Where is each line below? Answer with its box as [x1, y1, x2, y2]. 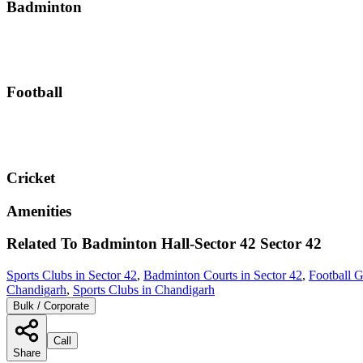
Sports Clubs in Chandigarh [73, 283, 215, 297]
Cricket [6, 169, 55, 186]
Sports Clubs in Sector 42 [6, 268, 137, 283]
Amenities [6, 202, 71, 220]
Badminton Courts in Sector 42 [143, 268, 302, 283]
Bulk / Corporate [13, 300, 89, 313]
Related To [6, 235, 82, 253]
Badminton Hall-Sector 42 [82, 235, 256, 253]
